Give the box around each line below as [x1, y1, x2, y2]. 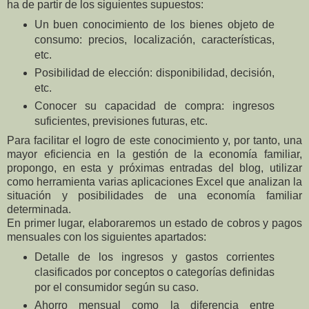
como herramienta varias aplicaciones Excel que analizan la [7, 176, 302, 188]
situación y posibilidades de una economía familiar [7, 190, 302, 202]
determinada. [7, 203, 71, 216]
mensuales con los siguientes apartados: [7, 231, 206, 243]
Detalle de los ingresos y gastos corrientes [34, 251, 275, 263]
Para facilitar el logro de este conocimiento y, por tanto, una [7, 134, 302, 147]
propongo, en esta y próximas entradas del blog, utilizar [7, 162, 302, 175]
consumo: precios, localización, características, [34, 33, 275, 46]
